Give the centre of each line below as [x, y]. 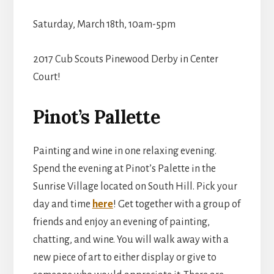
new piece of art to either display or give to [124, 257]
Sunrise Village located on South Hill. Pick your [135, 186]
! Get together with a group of [176, 204]
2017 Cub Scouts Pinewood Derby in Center [125, 59]
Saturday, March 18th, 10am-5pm [104, 24]
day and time [62, 204]
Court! [46, 77]
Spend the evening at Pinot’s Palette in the [124, 168]
